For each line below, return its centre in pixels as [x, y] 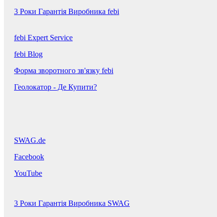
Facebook [29, 157]
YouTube [28, 173]
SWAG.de [30, 140]
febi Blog [28, 54]
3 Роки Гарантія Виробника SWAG [72, 203]
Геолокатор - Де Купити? [55, 87]
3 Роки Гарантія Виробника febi [67, 11]
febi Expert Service [43, 38]
